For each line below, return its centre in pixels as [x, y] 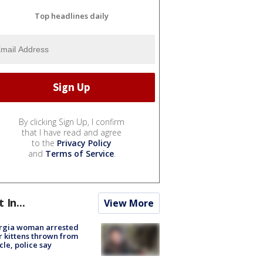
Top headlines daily [72, 16]
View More [129, 203]
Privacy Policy [84, 143]
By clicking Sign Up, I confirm [72, 122]
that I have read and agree [72, 132]
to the [44, 143]
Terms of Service [79, 153]
